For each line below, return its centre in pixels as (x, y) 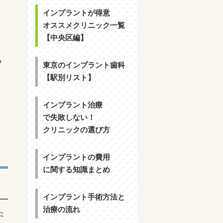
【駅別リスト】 (69, 78)
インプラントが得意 (76, 13)
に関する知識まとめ (76, 170)
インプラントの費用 (76, 158)
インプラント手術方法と (84, 197)
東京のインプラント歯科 (84, 65)
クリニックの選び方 (76, 130)
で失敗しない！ (69, 118)
